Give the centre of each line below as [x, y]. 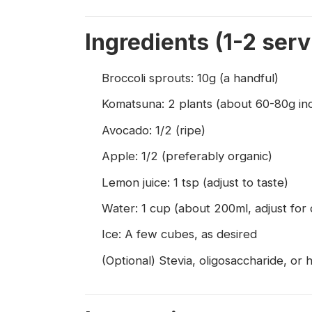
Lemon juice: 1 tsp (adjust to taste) [195, 182]
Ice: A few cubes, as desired [179, 234]
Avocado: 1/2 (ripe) [154, 130]
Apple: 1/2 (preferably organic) [187, 156]
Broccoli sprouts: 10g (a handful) [190, 78]
